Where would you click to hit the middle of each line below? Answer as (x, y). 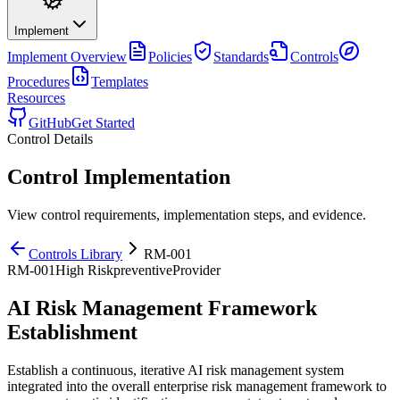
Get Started (103, 123)
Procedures (38, 82)
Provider (196, 270)
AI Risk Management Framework (162, 308)
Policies (170, 57)
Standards (241, 57)
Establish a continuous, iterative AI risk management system (175, 370)
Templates (120, 82)
